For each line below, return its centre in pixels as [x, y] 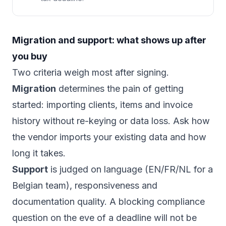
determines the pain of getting [120, 89]
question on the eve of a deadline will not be [104, 218]
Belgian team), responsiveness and [85, 186]
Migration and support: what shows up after [109, 40]
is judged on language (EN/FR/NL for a [130, 169]
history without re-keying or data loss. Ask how [111, 121]
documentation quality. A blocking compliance [108, 202]
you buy [30, 56]
